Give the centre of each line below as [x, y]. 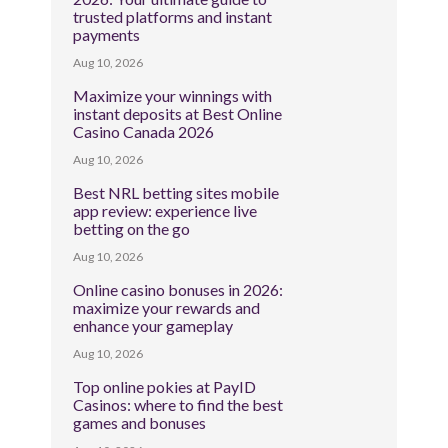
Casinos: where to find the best [178, 405]
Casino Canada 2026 [144, 132]
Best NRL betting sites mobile [176, 193]
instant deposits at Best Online [178, 114]
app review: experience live [165, 211]
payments [107, 35]
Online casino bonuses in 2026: [178, 290]
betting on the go [132, 229]
